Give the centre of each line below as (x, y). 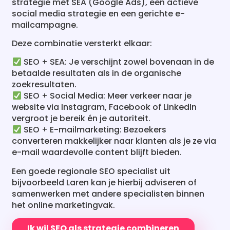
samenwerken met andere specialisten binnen (108, 166)
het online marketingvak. (64, 178)
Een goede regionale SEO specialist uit (91, 144)
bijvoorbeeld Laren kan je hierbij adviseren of (104, 155)
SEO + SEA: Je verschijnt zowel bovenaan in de (118, 34)
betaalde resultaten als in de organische (97, 46)
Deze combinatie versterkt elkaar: (82, 16)
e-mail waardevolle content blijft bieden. (97, 125)
